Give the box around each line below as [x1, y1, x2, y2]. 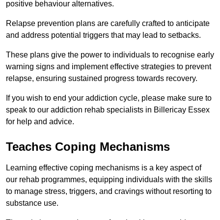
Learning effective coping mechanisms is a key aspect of [6, 164, 201, 172]
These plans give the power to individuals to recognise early [6, 51, 214, 59]
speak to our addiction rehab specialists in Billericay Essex [6, 106, 210, 114]
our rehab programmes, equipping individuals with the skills [6, 175, 212, 184]
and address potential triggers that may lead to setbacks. [6, 31, 203, 40]
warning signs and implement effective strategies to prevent [6, 62, 211, 71]
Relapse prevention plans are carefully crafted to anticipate [6, 19, 210, 28]
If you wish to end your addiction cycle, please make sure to [6, 94, 212, 103]
